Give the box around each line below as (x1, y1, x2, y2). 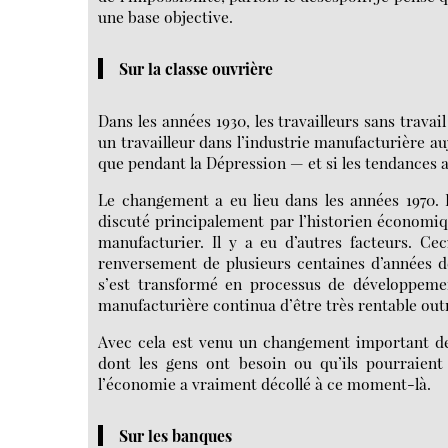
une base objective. (98, 5, 234, 27)
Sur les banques (118, 424, 232, 446)
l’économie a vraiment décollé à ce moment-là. (98, 372, 432, 394)
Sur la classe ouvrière (118, 58, 273, 80)
